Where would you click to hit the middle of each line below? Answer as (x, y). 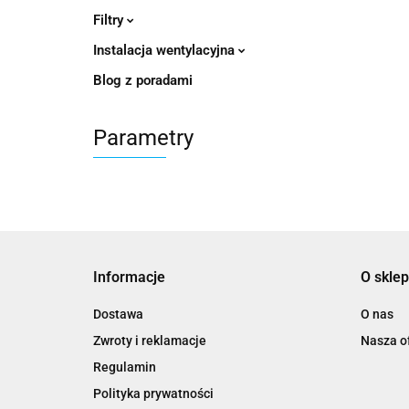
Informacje (129, 277)
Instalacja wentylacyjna (166, 50)
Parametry (143, 137)
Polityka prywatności (153, 393)
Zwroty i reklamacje (150, 340)
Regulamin (125, 367)
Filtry (110, 20)
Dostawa (118, 314)
